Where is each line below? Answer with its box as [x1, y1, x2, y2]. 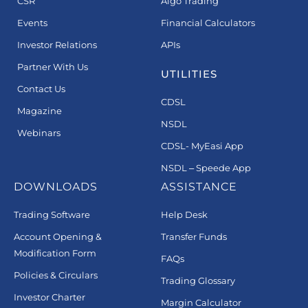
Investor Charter [14, 291, 85, 302]
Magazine [17, 104, 62, 116]
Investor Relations [17, 38, 97, 50]
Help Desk [161, 208, 208, 220]
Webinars [17, 126, 60, 138]
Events [17, 16, 47, 28]
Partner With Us [17, 60, 88, 72]
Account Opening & [14, 230, 102, 242]
